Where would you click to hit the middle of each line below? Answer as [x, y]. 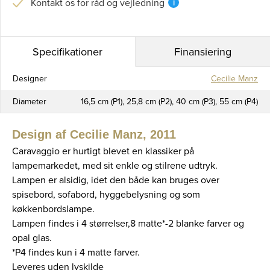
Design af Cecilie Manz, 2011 [94, 135]
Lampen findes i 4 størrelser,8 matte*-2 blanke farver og [128, 223]
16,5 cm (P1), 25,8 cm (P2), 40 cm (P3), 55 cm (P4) [169, 102]
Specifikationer [68, 52]
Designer [30, 79]
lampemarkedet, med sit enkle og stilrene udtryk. [115, 165]
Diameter [30, 102]
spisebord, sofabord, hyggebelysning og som [106, 194]
